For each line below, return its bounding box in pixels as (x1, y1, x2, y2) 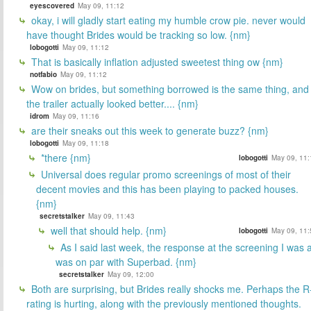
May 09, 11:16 (53, 111, 99, 121)
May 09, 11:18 (62, 138, 109, 149)
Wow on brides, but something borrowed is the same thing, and (28, 82, 309, 96)
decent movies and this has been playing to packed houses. (36, 182, 299, 196)
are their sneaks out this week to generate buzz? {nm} (28, 124, 269, 138)
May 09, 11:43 (88, 211, 135, 221)
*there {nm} (38, 151, 91, 165)
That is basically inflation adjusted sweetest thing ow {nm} (28, 55, 283, 69)
